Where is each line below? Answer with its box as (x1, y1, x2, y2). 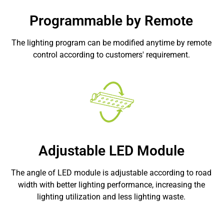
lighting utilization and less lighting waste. (37, 192, 186, 202)
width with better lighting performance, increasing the (17, 180, 205, 190)
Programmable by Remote (29, 12, 193, 29)
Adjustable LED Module (38, 142, 184, 159)
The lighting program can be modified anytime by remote (11, 38, 211, 48)
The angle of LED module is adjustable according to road (11, 168, 212, 178)
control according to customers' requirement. (32, 50, 190, 60)
